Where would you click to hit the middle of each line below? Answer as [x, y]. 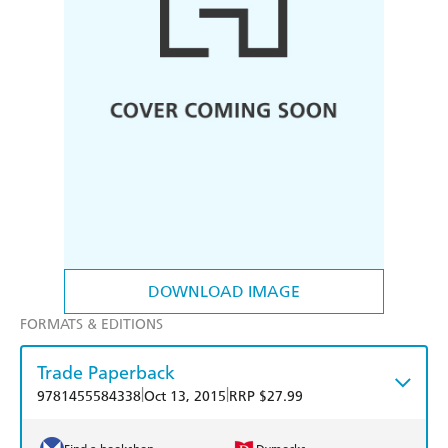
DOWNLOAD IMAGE [224, 292]
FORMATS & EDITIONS [91, 325]
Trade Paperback [106, 373]
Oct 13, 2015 [185, 397]
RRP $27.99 [266, 397]
